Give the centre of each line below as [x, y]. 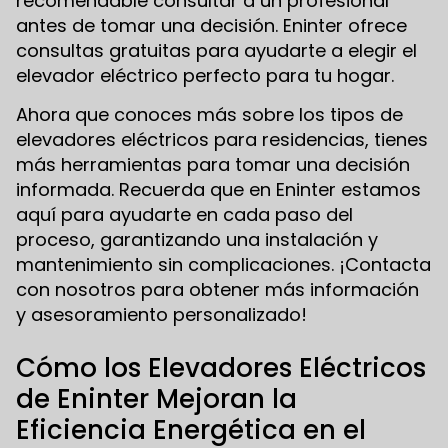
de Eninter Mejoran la [156, 399]
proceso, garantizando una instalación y [197, 240]
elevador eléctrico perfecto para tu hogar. [205, 76]
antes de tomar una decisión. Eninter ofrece [211, 26]
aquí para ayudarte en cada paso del [184, 215]
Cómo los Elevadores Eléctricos [221, 368]
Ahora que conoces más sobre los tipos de [209, 115]
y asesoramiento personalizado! [161, 315]
